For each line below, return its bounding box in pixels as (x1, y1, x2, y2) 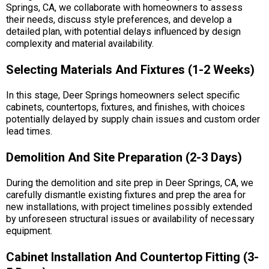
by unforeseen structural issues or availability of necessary (6, 213, 255, 225)
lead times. (6, 125, 52, 137)
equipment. (6, 225, 52, 237)
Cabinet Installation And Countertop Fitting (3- (6, 249, 259, 264)
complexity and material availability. (6, 37, 154, 49)
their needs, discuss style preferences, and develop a (6, 13, 232, 25)
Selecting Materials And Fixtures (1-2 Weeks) (6, 62, 255, 77)
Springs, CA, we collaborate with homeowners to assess (6, 1, 243, 13)
